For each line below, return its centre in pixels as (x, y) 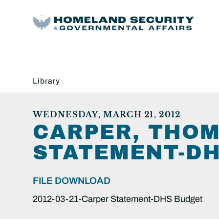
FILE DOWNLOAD (72, 180)
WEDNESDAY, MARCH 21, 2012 (107, 114)
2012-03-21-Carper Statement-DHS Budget (118, 199)
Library (46, 81)
